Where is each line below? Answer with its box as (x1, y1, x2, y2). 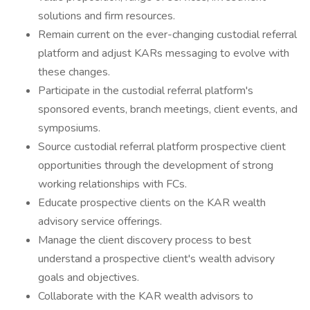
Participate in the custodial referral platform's (38, 83, 253, 98)
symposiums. (38, 120, 100, 136)
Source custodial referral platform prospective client (38, 139, 286, 154)
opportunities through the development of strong (38, 158, 273, 173)
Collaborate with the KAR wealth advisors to (38, 289, 253, 304)
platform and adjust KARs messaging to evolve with (38, 46, 289, 61)
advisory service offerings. (38, 214, 162, 229)
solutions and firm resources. (38, 8, 175, 24)
